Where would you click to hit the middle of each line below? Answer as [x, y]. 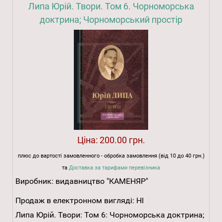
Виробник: [35, 181]
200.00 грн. [122, 140]
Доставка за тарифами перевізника [114, 168]
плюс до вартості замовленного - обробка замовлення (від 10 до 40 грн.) [111, 156]
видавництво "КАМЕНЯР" [102, 181]
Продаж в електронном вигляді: [75, 201]
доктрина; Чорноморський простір [111, 20]
